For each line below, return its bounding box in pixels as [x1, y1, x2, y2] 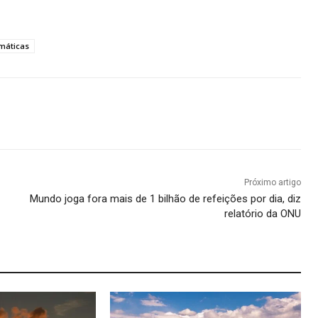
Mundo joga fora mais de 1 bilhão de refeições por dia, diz [29, 192, 301, 206]
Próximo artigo [243, 177, 301, 188]
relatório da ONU [224, 207, 301, 221]
